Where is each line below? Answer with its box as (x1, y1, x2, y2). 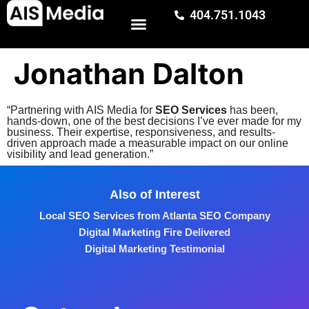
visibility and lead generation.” (7, 148, 153, 160)
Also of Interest (109, 188, 200, 201)
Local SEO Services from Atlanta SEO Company (39, 210, 270, 221)
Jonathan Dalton (14, 57, 244, 91)
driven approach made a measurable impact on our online (7, 137, 288, 149)
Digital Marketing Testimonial (84, 243, 225, 255)
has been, (227, 104, 278, 116)
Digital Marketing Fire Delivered (79, 226, 230, 238)
